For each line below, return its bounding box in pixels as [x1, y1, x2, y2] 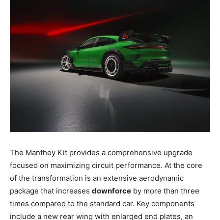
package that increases [10, 186, 92, 196]
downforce [92, 186, 131, 196]
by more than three [131, 186, 199, 196]
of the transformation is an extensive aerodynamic [10, 173, 184, 183]
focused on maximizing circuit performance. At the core [10, 161, 202, 170]
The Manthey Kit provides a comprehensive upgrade [10, 148, 192, 158]
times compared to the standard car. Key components [10, 199, 194, 209]
